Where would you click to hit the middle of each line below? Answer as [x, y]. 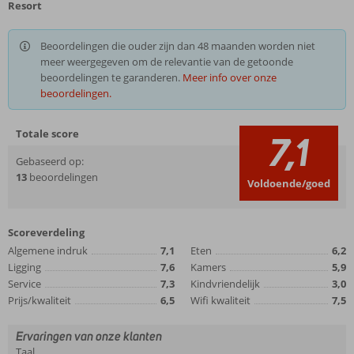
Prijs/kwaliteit [40, 300]
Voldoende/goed [289, 183]
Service [24, 284]
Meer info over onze [230, 77]
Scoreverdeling [46, 232]
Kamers [208, 267]
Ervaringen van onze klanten [89, 336]
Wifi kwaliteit [220, 300]
